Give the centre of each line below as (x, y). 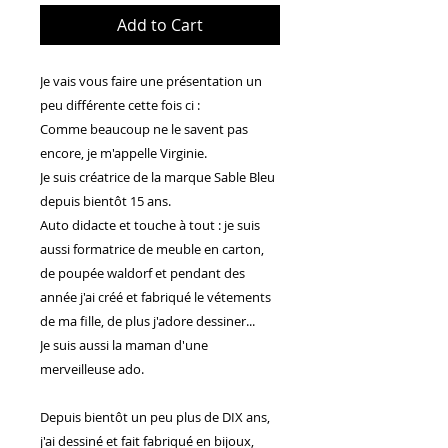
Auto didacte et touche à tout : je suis (150, 224)
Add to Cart (160, 24)
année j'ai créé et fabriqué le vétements (155, 296)
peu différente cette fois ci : (120, 104)
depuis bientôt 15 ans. (105, 200)
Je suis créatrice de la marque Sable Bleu (157, 176)
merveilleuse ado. (92, 368)
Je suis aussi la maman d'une (124, 344)
